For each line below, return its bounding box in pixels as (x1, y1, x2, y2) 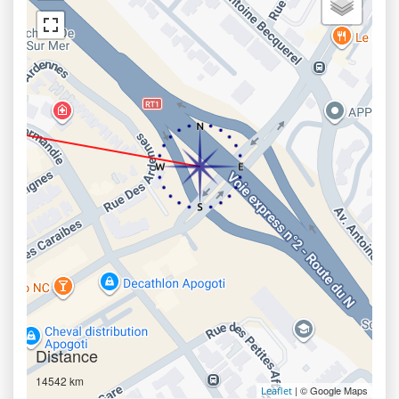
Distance (36, 344, 98, 367)
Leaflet (261, 384, 292, 397)
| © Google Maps (292, 383, 368, 397)
